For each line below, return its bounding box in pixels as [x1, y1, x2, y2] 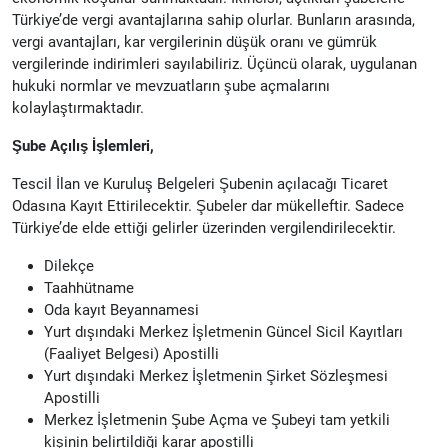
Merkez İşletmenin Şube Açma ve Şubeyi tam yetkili [44, 410, 390, 429]
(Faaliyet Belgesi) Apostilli [44, 344, 219, 363]
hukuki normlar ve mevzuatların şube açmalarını [12, 76, 330, 95]
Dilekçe [44, 256, 94, 275]
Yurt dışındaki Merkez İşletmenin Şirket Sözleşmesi [44, 366, 388, 385]
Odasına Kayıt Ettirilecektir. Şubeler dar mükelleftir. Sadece [12, 196, 404, 215]
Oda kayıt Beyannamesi [44, 300, 199, 319]
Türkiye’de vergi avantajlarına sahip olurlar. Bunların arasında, [12, 10, 415, 29]
